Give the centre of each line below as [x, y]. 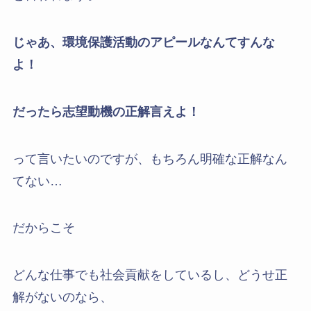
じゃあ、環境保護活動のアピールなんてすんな [143, 42]
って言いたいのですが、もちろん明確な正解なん [150, 159]
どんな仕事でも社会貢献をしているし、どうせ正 [150, 275]
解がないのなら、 [62, 297]
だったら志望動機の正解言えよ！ [106, 111]
